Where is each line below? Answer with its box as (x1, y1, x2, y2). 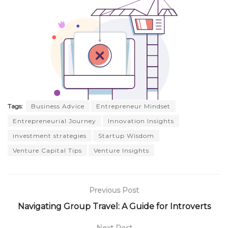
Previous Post (89, 186, 139, 195)
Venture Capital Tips (13, 147, 82, 155)
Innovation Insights (108, 117, 174, 125)
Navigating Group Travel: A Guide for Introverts (17, 202, 211, 212)
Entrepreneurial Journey (13, 117, 96, 125)
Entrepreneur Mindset (96, 102, 170, 110)
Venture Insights (94, 147, 149, 155)
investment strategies (13, 132, 87, 140)
